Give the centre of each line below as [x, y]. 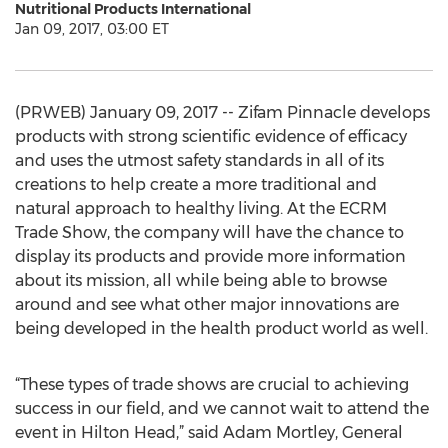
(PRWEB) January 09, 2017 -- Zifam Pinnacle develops [222, 112]
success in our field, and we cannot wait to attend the [222, 408]
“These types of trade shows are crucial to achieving [212, 384]
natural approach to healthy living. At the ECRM [201, 208]
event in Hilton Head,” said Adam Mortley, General [209, 432]
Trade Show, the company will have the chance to [209, 232]
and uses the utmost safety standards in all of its [199, 160]
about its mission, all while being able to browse [201, 280]
